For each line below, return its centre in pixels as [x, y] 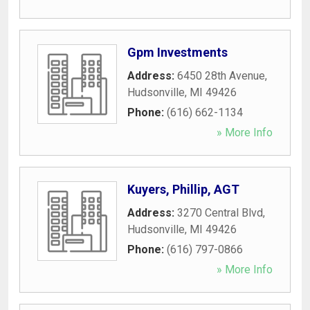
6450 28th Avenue [221, 75]
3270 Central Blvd [220, 212]
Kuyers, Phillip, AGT [183, 189]
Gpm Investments [177, 52]
